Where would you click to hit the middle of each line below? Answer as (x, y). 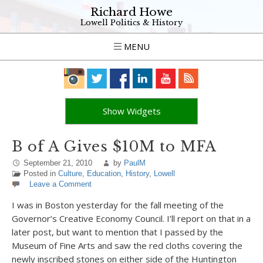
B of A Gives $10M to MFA (114, 146)
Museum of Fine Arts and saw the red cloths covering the (127, 245)
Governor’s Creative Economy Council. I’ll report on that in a (131, 218)
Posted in (41, 173)
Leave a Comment (60, 184)
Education (104, 173)
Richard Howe (131, 12)
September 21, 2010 (58, 163)
